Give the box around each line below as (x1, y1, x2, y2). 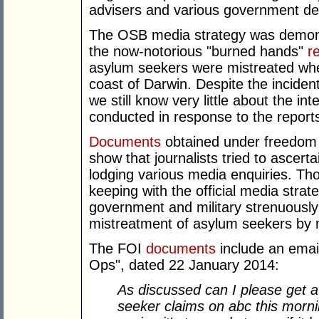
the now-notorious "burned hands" (89, 43, 308, 60)
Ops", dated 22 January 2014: (89, 257, 279, 273)
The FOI (89, 241, 146, 257)
